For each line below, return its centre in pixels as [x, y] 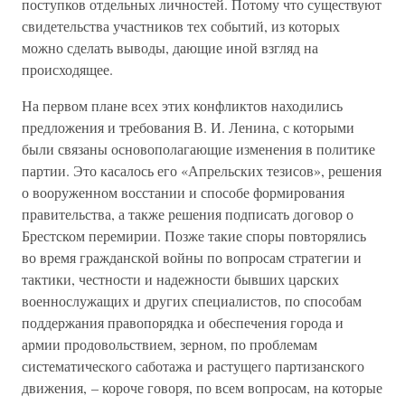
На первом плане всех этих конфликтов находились [182, 105]
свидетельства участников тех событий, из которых [181, 26]
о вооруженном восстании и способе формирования [183, 192]
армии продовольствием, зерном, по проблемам [170, 344]
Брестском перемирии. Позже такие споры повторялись [194, 235]
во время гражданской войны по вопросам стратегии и [192, 257]
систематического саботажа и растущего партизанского [193, 366]
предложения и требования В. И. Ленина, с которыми [188, 127]
